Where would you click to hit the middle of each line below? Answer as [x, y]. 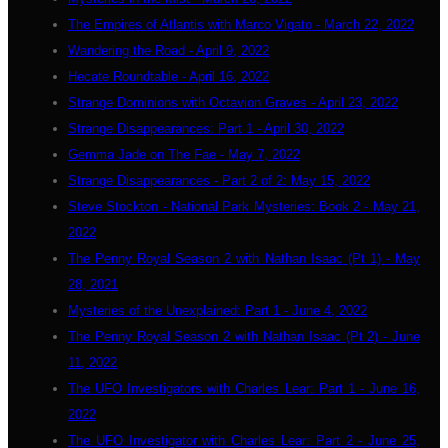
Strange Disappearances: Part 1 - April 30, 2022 [206, 128]
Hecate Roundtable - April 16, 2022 [168, 76]
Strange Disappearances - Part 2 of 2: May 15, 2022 [219, 180]
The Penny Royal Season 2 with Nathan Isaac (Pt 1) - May [244, 258]
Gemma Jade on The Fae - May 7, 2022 [184, 154]
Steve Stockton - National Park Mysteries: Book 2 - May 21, [244, 206]
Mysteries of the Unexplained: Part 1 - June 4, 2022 [217, 310]
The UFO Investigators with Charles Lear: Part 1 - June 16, [244, 388]
